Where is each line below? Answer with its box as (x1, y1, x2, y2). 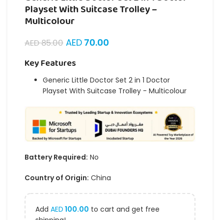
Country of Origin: (25, 172, 89, 183)
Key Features (25, 56, 76, 71)
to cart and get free (89, 204, 160, 214)
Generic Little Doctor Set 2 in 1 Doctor (43, 75, 170, 85)
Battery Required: (25, 152, 88, 162)
